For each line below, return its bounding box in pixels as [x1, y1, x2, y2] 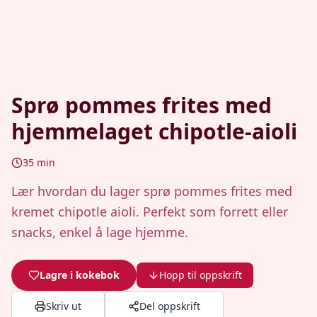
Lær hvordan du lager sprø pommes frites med [11, 183, 292, 200]
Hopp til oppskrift [159, 268, 242, 282]
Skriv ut [46, 299, 81, 313]
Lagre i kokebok [40, 268, 120, 282]
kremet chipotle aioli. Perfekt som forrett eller [11, 203, 288, 220]
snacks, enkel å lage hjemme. [11, 224, 188, 241]
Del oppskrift [139, 299, 200, 313]
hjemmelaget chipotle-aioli [11, 117, 297, 146]
